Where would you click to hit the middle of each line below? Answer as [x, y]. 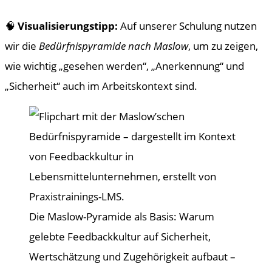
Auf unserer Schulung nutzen [187, 26]
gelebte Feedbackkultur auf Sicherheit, [120, 236]
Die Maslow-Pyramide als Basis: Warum [122, 216]
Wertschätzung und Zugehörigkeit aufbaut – [132, 257]
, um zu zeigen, [223, 46]
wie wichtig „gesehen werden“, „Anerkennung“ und [124, 66]
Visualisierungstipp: [68, 26]
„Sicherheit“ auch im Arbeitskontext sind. [101, 86]
